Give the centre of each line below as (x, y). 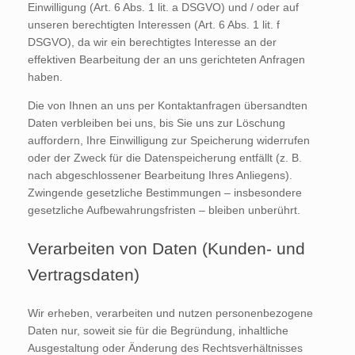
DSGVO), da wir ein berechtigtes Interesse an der (152, 42)
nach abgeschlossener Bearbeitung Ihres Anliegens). (160, 175)
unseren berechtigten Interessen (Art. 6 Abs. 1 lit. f (154, 24)
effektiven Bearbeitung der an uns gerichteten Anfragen (166, 59)
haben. (45, 76)
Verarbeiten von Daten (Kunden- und (166, 248)
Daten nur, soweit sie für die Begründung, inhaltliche (158, 330)
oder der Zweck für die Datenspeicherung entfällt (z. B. (165, 157)
